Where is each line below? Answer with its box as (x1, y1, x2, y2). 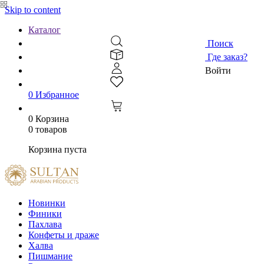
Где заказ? (205, 52, 247, 62)
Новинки (28, 198, 65, 209)
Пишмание (28, 251, 72, 262)
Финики (28, 209, 62, 219)
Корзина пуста (28, 144, 87, 154)
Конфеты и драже (28, 230, 99, 240)
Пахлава (28, 219, 62, 230)
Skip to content (5, 5, 61, 15)
